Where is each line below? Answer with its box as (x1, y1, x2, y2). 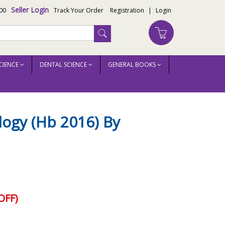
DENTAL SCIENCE (40, 60, 88, 69)
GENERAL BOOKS (108, 60, 157, 69)
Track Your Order (54, 6, 103, 15)
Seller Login (11, 5, 49, 15)
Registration (110, 6, 144, 15)
